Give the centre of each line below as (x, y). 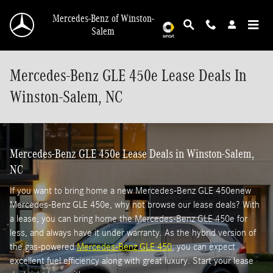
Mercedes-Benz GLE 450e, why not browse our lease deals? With (135, 204)
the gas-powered (43, 246)
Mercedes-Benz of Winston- (103, 19)
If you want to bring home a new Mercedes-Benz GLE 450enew (130, 190)
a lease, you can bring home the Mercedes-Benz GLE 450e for (129, 218)
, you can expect (204, 246)
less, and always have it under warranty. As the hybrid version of (133, 232)
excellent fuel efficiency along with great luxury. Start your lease (132, 261)
